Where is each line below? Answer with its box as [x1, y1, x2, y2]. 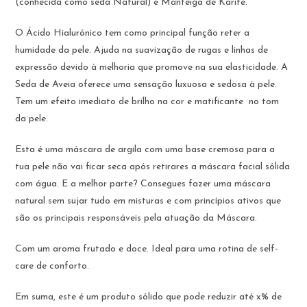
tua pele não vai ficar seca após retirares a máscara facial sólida [15, 161, 291, 172]
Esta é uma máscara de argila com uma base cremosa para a [15, 144, 275, 155]
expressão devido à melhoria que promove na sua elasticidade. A [15, 62, 288, 73]
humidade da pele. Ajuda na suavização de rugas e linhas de [15, 45, 269, 56]
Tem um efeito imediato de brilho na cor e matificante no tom [15, 96, 280, 107]
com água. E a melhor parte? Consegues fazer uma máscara [15, 178, 271, 189]
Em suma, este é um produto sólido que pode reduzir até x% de [15, 291, 282, 302]
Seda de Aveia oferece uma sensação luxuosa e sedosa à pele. [15, 79, 278, 90]
